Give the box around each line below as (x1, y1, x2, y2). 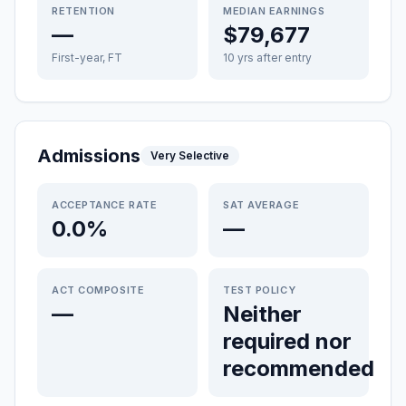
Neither (223, 301, 302, 327)
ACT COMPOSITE (52, 284, 145, 296)
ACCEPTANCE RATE (52, 198, 158, 211)
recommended (223, 355, 374, 382)
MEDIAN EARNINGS (223, 5, 325, 17)
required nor (223, 328, 352, 354)
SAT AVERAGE (223, 198, 300, 211)
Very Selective (150, 149, 229, 162)
